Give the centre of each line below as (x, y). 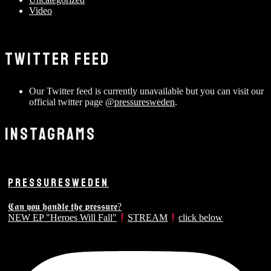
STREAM (148, 218)
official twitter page (67, 102)
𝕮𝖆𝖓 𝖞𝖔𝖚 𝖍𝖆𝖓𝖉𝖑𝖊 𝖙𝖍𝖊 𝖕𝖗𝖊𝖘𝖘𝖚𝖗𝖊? (65, 206)
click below (201, 218)
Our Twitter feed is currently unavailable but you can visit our (146, 91)
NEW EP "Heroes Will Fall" (62, 218)
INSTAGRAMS (51, 134)
